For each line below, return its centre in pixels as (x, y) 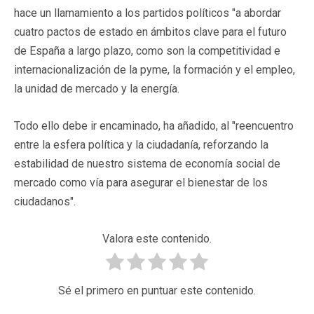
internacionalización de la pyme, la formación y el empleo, (155, 69)
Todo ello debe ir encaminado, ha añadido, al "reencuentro (154, 125)
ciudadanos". (45, 201)
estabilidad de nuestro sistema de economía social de (147, 163)
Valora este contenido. (157, 238)
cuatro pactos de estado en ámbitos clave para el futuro (150, 32)
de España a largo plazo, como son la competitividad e (147, 50)
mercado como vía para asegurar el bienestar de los (141, 182)
